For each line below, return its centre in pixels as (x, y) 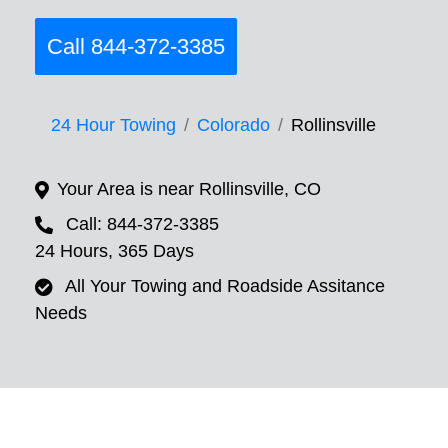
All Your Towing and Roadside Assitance (225, 286)
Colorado (233, 125)
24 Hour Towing (113, 125)
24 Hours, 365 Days (114, 251)
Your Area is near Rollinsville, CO (189, 189)
